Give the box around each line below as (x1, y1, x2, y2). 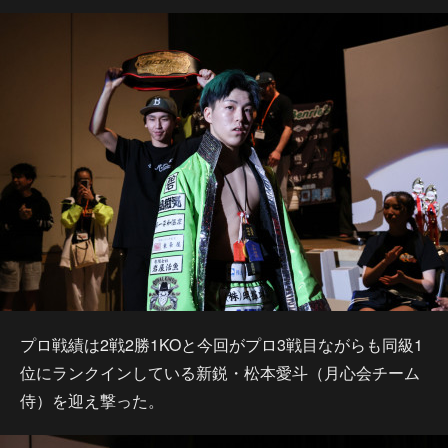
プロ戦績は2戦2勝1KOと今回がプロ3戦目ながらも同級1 (20, 333, 423, 356)
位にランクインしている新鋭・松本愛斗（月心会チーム (20, 361, 420, 384)
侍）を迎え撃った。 (20, 389, 164, 412)
